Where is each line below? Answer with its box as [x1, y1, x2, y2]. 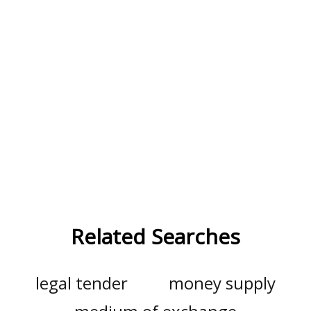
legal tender [35, 271, 128, 294]
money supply [168, 271, 276, 294]
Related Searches [71, 221, 240, 251]
